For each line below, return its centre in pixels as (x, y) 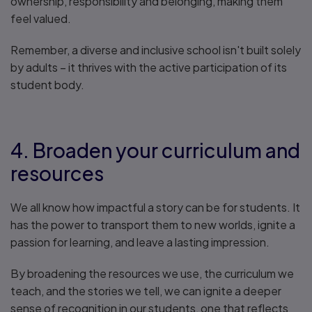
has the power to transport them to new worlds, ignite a (153, 225)
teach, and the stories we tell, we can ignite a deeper (146, 291)
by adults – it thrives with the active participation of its (149, 67)
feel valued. (41, 18)
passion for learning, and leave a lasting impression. (140, 242)
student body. (47, 85)
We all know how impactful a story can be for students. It (155, 207)
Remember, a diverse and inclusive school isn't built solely (156, 50)
